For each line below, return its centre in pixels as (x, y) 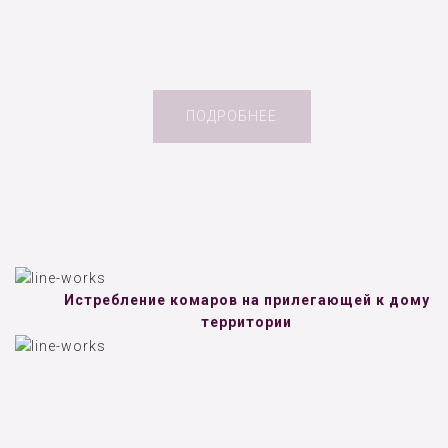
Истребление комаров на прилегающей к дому (246, 300)
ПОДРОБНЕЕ (231, 116)
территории (246, 322)
